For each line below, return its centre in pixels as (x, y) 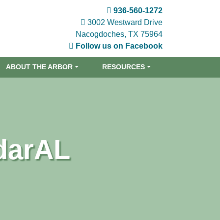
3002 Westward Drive (124, 22)
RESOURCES (124, 67)
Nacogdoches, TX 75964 (119, 34)
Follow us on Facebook (119, 46)
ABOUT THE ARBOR (40, 67)
